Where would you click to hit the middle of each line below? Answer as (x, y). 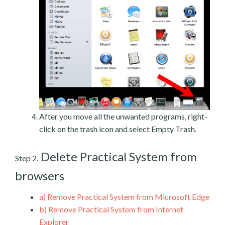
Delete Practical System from (118, 156)
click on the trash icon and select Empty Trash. (118, 129)
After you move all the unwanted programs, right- (123, 116)
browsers (40, 175)
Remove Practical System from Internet (115, 209)
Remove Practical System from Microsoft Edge (128, 196)
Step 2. (27, 158)
